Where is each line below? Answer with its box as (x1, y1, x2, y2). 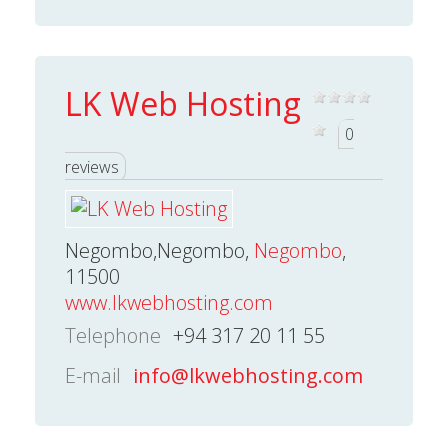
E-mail (65, 362, 121, 390)
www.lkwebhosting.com (65, 289, 273, 317)
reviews (65, 156, 119, 179)
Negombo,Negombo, (65, 237, 254, 265)
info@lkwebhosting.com (133, 362, 363, 390)
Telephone (65, 322, 161, 350)
